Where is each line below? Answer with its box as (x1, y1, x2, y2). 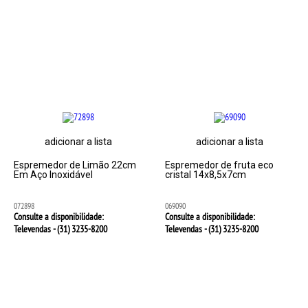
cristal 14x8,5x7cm (164, 169, 246, 181)
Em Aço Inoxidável (14, 169, 93, 181)
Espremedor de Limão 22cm (14, 159, 137, 171)
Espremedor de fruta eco (164, 159, 274, 171)
